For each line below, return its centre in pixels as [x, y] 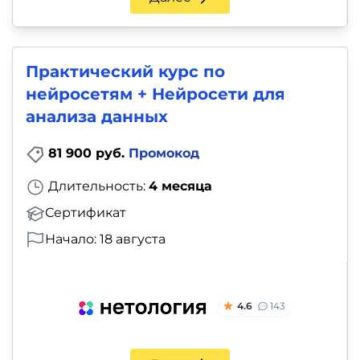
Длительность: [97, 186]
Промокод [164, 153]
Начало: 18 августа [105, 239]
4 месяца [180, 186]
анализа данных [97, 117]
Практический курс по [125, 72]
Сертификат [86, 212]
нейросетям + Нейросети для [155, 94]
